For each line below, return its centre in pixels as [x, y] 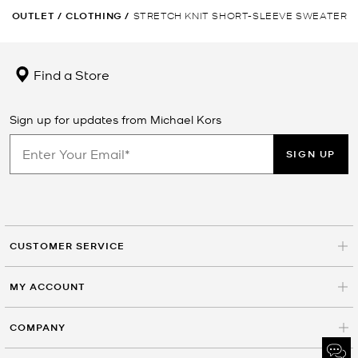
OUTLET [33, 15]
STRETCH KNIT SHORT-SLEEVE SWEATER [240, 14]
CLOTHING [93, 15]
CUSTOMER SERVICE [67, 245]
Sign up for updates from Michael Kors [115, 119]
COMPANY [38, 327]
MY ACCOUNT [48, 286]
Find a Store [70, 74]
